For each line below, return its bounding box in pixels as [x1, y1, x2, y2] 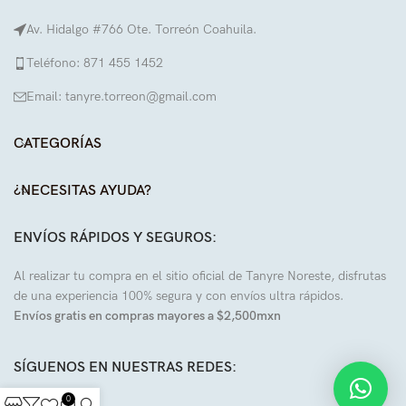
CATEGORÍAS [14, 134, 101, 152]
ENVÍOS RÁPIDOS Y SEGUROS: [14, 228, 217, 246]
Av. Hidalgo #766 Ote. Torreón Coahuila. [26, 21, 256, 37]
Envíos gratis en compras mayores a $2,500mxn [14, 307, 281, 324]
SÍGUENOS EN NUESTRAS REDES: [14, 358, 237, 376]
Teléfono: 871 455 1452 [26, 54, 163, 71]
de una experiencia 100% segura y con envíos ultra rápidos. [14, 287, 343, 304]
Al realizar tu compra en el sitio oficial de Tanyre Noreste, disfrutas [14, 267, 386, 284]
